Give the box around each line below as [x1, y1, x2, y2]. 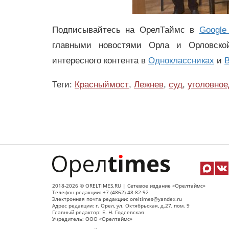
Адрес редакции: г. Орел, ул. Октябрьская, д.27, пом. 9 [52, 202, 190, 209]
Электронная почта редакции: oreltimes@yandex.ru [52, 195, 182, 202]
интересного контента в [52, 56, 148, 66]
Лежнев [134, 79, 164, 89]
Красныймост [75, 79, 129, 89]
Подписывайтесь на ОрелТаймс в [52, 25, 199, 35]
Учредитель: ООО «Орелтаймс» [52, 215, 132, 222]
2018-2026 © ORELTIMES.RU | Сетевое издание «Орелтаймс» [52, 182, 205, 189]
